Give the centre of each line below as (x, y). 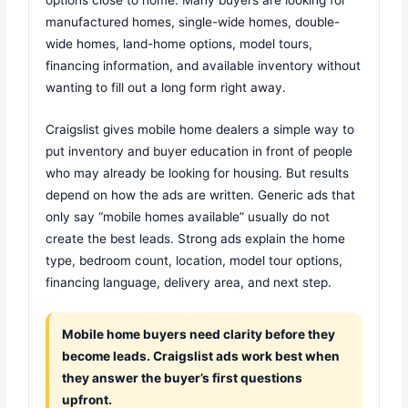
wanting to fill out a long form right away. (166, 87)
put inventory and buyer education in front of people (199, 151)
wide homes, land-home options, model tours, (179, 43)
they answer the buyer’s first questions (183, 378)
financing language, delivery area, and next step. (189, 282)
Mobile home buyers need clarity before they (199, 335)
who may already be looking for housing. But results (198, 173)
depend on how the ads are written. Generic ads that (201, 194)
